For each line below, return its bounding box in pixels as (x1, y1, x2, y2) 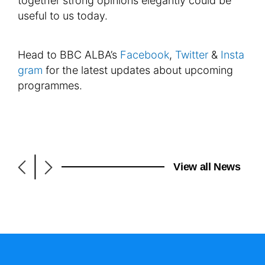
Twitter (175, 49, 208, 62)
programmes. (18, 79, 82, 92)
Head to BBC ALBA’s (18, 49, 120, 62)
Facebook (120, 49, 169, 62)
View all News (173, 160, 241, 173)
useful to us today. (18, 9, 108, 22)
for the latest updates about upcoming (43, 64, 233, 77)
